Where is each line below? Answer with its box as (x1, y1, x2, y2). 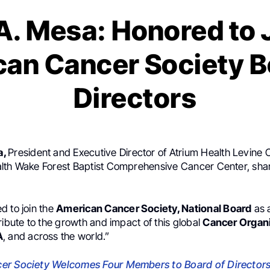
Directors (73, 81, 197, 115)
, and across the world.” (2, 230, 110, 242)
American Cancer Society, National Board (56, 202, 252, 215)
